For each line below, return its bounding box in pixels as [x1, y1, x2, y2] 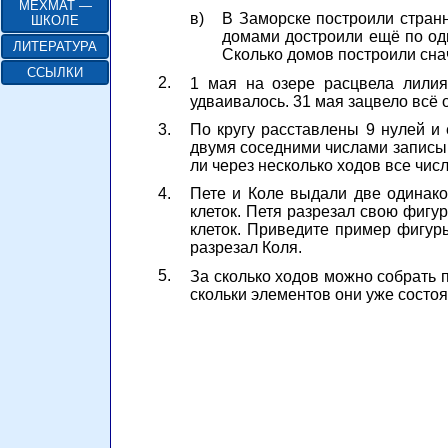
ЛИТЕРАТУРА [13, 39, 97, 54]
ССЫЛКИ [27, 65, 83, 80]
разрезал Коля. [190, 239, 302, 257]
